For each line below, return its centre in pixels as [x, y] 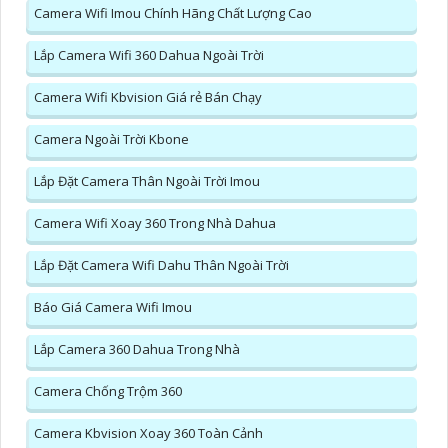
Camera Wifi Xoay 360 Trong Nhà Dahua [155, 223]
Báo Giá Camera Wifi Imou [113, 307]
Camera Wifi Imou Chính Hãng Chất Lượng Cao [173, 13]
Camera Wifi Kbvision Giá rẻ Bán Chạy [148, 97]
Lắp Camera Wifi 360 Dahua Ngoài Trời [149, 55]
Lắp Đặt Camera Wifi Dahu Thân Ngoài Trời [161, 265]
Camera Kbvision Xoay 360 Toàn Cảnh [148, 433]
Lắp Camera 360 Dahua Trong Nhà [137, 349]
